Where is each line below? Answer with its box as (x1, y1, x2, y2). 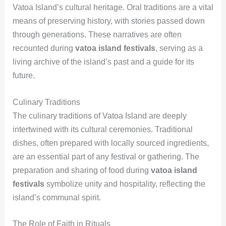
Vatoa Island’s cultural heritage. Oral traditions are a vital (12, 3, 213, 12)
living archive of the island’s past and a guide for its (12, 58, 194, 66)
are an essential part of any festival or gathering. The (12, 152, 199, 161)
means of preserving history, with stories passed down (12, 17, 205, 25)
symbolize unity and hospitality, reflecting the (44, 179, 205, 188)
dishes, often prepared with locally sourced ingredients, (12, 138, 209, 147)
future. (12, 71, 35, 80)
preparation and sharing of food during (12, 165, 151, 175)
